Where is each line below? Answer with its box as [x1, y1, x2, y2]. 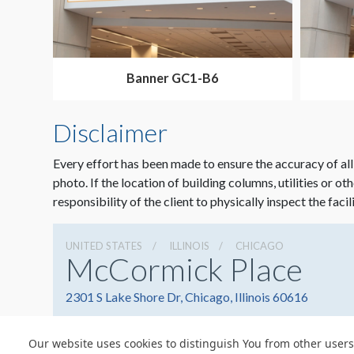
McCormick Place [66, 250, 303, 289]
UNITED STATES [66, 239, 142, 253]
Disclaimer [53, 117, 168, 149]
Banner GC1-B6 [126, 70, 219, 86]
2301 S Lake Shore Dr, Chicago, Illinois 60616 [66, 289, 308, 305]
